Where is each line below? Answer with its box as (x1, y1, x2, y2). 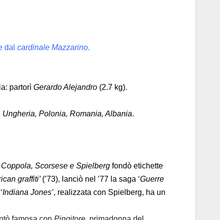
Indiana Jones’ (2, 188, 54, 197)
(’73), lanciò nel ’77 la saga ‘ (42, 175, 140, 184)
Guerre (140, 175, 164, 184)
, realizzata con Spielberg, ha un (54, 188, 165, 197)
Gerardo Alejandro (33, 82, 97, 91)
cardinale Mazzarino (17, 43, 88, 52)
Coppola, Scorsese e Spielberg (1, 162, 110, 170)
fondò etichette (110, 162, 163, 170)
